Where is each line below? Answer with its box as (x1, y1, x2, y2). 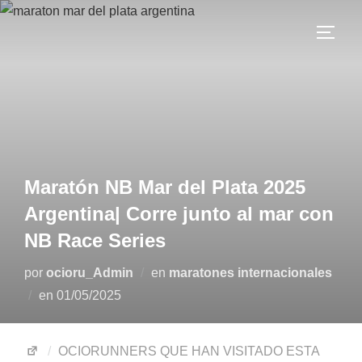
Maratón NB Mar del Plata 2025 (24, 176, 305, 198)
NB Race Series (24, 229, 166, 251)
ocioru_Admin (46, 266, 133, 280)
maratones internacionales (169, 266, 332, 280)
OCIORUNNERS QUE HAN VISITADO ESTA (58, 344, 319, 358)
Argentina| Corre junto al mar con (24, 203, 334, 225)
